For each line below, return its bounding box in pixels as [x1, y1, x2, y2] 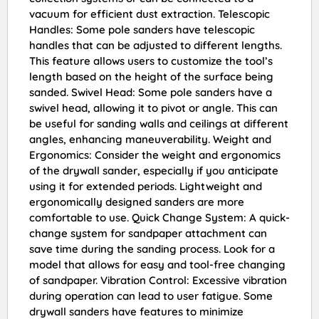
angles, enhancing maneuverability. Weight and [29, 132, 271, 147]
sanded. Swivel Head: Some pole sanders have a [29, 85, 272, 100]
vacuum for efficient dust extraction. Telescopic [29, 7, 270, 21]
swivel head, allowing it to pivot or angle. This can [29, 101, 278, 115]
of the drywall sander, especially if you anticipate [29, 164, 278, 178]
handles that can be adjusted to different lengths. [29, 38, 282, 53]
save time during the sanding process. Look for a [29, 242, 275, 256]
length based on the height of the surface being [29, 70, 273, 84]
